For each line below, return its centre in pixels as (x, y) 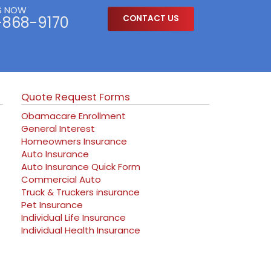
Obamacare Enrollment (73, 116)
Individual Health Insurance (80, 230)
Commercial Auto (61, 179)
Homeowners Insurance (74, 141)
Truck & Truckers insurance (80, 192)
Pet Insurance (52, 204)
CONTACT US (151, 18)
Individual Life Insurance (73, 217)
